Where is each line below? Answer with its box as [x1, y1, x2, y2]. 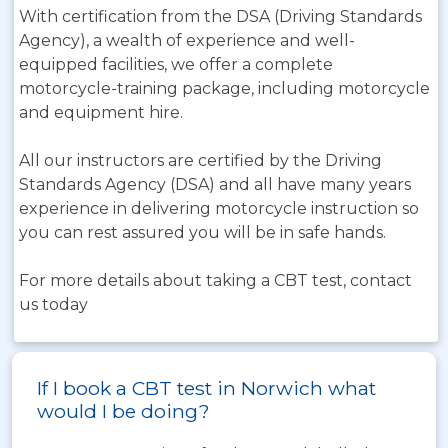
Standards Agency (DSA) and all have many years [19, 175, 411, 194]
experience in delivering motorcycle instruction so [19, 199, 419, 218]
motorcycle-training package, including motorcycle [19, 79, 430, 98]
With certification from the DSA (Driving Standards [19, 7, 422, 26]
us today [19, 295, 88, 314]
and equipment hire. [19, 103, 183, 122]
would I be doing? [37, 399, 210, 423]
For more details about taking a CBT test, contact [19, 271, 412, 290]
